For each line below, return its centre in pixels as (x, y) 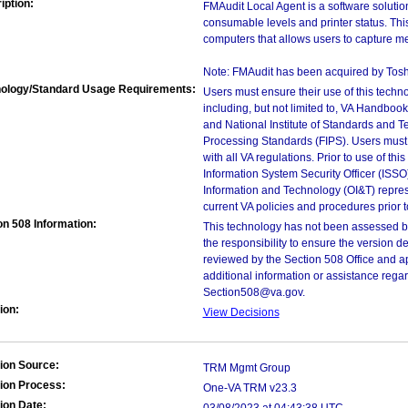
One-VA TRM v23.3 (250, 388)
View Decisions (241, 312)
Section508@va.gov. (254, 292)
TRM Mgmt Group (246, 368)
